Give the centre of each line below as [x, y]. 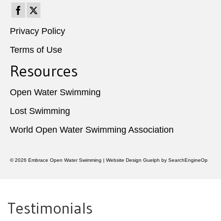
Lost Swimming [40, 111]
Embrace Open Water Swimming [65, 160]
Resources [44, 71]
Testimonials [50, 208]
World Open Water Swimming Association [92, 130]
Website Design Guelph [133, 160]
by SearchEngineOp [184, 160]
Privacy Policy [37, 31]
